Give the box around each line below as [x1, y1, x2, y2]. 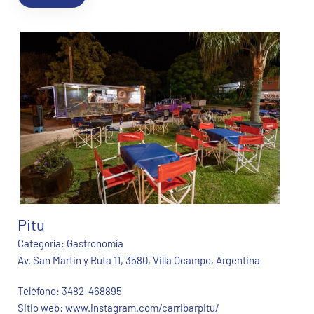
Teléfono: [18, 285, 62, 298]
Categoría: [18, 237, 67, 250]
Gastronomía [67, 237, 123, 250]
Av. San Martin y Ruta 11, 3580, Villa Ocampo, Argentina [18, 254, 260, 267]
